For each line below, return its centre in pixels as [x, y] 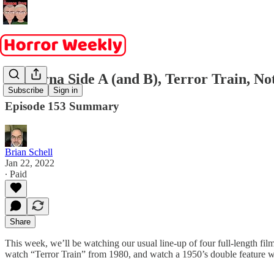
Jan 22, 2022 [30, 163]
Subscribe [26, 91]
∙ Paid [16, 174]
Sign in [65, 91]
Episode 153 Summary [62, 106]
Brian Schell [29, 152]
